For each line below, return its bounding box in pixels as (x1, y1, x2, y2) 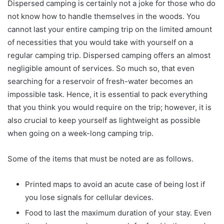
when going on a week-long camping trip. (7, 128, 153, 138)
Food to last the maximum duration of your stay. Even (25, 208, 211, 218)
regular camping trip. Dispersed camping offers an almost (7, 50, 210, 60)
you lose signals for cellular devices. (25, 192, 153, 202)
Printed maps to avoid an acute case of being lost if (25, 179, 205, 189)
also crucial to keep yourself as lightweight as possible (7, 115, 200, 125)
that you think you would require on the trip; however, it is (7, 102, 211, 112)
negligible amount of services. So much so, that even (7, 63, 194, 73)
